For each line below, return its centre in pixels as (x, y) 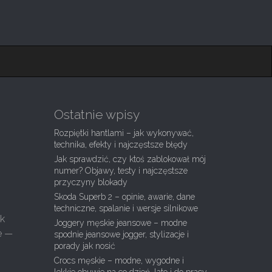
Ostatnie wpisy (97, 114)
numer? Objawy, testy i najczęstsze (121, 171)
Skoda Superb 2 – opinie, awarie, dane (124, 197)
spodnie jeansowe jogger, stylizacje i (121, 234)
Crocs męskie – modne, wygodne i (119, 260)
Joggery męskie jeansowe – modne (120, 223)
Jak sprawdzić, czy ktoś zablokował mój (130, 159)
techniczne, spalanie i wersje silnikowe (126, 208)
